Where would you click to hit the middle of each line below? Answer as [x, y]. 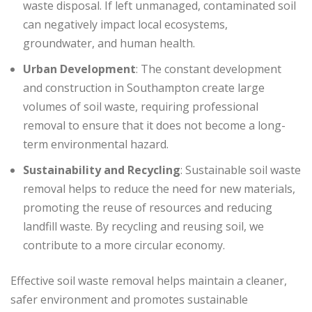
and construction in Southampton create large [144, 88]
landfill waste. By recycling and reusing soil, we [143, 227]
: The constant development [209, 69]
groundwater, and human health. [109, 44]
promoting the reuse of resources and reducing [148, 208]
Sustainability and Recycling [102, 170]
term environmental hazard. [96, 145]
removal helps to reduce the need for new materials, [159, 189]
